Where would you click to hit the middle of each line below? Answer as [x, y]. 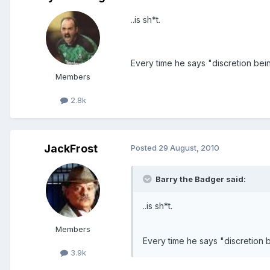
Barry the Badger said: [200, 179]
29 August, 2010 [189, 148]
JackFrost [71, 149]
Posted [145, 148]
